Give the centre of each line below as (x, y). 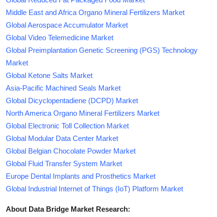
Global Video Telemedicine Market (60, 37)
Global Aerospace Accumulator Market (67, 25)
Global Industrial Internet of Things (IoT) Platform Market (94, 188)
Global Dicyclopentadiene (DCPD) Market (72, 100)
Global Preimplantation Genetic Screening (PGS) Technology (102, 50)
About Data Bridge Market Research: (68, 209)
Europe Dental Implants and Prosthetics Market (81, 176)
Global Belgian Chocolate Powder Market (71, 151)
